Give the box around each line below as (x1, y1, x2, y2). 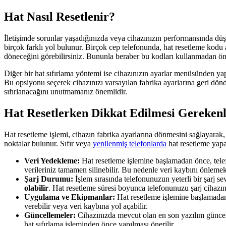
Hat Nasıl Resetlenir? (4, 10, 115, 24)
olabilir (24, 183, 48, 192)
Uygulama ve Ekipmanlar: (24, 192, 115, 201)
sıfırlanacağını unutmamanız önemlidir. (4, 87, 127, 96)
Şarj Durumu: (24, 174, 73, 183)
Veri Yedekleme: (24, 156, 82, 165)
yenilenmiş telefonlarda (93, 139, 166, 148)
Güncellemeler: (24, 210, 76, 219)
